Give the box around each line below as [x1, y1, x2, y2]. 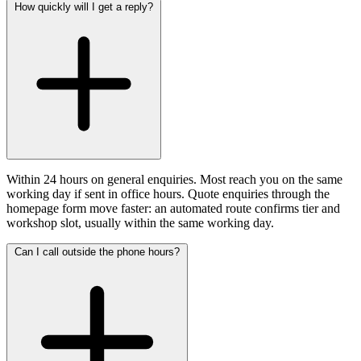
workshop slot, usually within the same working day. [6, 215, 274, 230]
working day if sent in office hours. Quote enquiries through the [6, 186, 330, 201]
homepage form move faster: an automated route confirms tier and [6, 201, 340, 215]
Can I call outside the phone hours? [15, 245, 180, 258]
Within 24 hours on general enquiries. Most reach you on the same [6, 172, 342, 186]
